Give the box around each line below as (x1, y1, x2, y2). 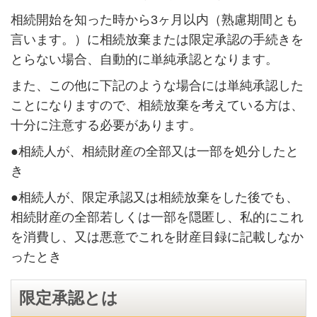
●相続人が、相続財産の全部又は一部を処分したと (10, 144, 299, 159)
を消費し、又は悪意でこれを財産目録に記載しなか (10, 230, 304, 245)
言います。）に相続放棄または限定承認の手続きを (10, 33, 304, 47)
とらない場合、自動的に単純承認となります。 (10, 52, 278, 67)
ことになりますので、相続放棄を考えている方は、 (10, 98, 304, 113)
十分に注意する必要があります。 (10, 118, 202, 133)
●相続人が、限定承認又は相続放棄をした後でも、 (10, 190, 299, 205)
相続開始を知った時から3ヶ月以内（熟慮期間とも (10, 13, 298, 28)
